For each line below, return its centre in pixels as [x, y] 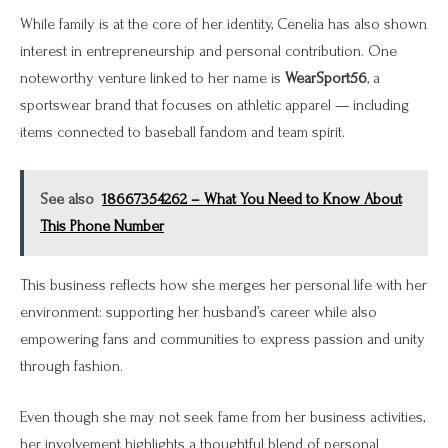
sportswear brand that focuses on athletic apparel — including [214, 104]
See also [66, 198]
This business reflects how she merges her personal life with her [223, 284]
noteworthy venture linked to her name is [152, 77]
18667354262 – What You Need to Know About [251, 198]
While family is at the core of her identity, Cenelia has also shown [223, 23]
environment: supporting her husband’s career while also [198, 311]
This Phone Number [101, 225]
